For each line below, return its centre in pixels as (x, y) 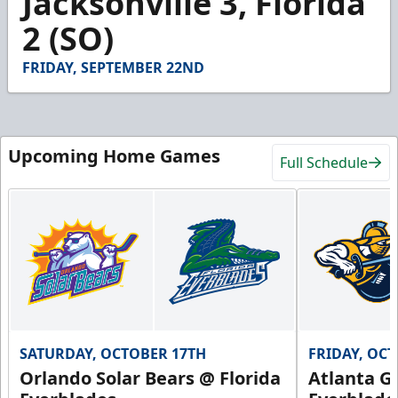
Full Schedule (324, 162)
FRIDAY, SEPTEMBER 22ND (113, 67)
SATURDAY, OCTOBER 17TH (113, 354)
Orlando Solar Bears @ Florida (150, 378)
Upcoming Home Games (114, 155)
